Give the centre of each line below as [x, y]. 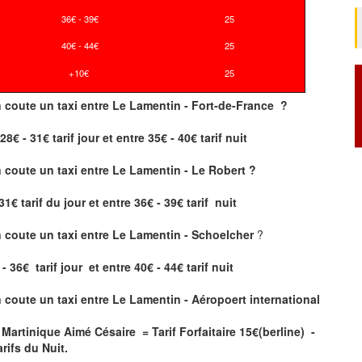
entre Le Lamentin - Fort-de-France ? [184, 105]
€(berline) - [284, 331]
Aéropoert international [256, 299]
